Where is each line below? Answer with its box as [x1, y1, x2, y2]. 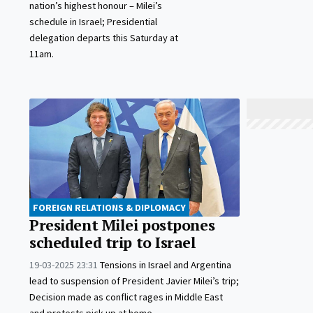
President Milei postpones [29, 215, 215, 235]
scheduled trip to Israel [29, 233, 196, 253]
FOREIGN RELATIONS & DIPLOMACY [33, 201, 186, 214]
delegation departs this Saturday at [29, 31, 178, 45]
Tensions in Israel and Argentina [100, 259, 231, 272]
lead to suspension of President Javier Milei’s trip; [29, 275, 239, 288]
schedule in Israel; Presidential [29, 15, 157, 29]
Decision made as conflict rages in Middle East [29, 291, 223, 304]
